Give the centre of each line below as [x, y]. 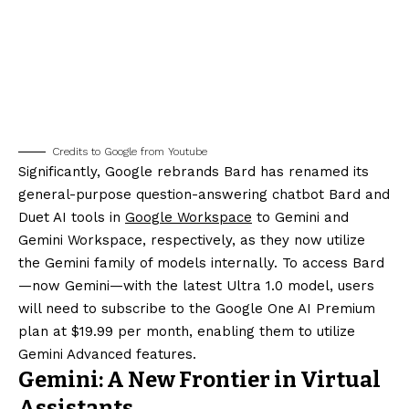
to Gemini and [300, 217]
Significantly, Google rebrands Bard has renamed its [194, 172]
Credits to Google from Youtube [130, 152]
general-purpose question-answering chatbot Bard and [204, 194]
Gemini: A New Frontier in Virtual [199, 380]
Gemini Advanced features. [107, 354]
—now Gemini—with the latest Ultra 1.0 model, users [196, 286]
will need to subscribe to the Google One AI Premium [197, 309]
